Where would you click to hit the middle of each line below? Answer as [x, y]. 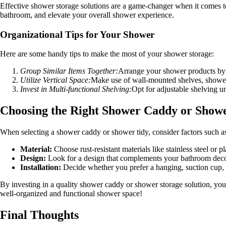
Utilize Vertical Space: [55, 80]
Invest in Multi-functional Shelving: [76, 89]
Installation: [41, 167]
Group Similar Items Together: [69, 71]
